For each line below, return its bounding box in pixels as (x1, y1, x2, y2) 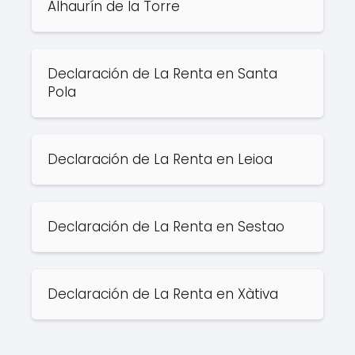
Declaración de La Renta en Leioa (48, 149, 277, 169)
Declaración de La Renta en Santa (48, 63, 277, 83)
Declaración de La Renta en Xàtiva (48, 284, 282, 303)
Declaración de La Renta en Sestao (48, 216, 288, 236)
